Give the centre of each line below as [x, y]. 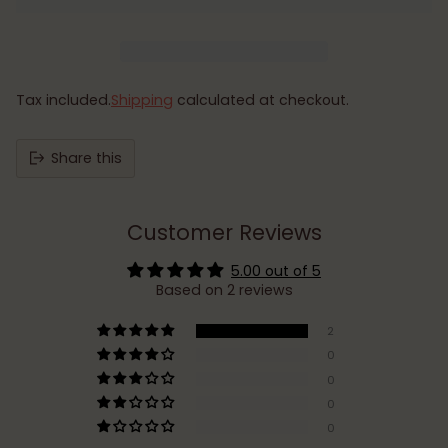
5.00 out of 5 [276, 270]
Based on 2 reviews [224, 289]
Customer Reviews [224, 232]
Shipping [142, 99]
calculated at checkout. [261, 99]
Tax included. [63, 99]
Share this [86, 157]
